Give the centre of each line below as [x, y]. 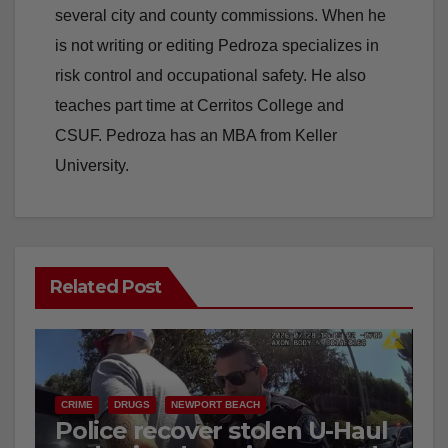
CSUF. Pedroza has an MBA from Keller [196, 135]
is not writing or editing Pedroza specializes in [217, 45]
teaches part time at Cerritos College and [199, 105]
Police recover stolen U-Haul [221, 430]
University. [92, 165]
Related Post [106, 286]
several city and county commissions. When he [220, 15]
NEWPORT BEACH [215, 404]
